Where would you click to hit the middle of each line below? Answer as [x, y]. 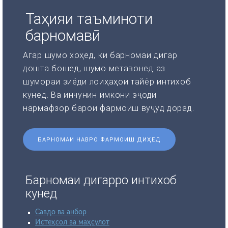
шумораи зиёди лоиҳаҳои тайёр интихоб [107, 81]
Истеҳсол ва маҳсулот [72, 222]
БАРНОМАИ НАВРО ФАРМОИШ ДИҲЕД [99, 139]
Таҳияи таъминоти [89, 18]
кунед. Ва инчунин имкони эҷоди [90, 95]
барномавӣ [63, 35]
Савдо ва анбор [61, 212]
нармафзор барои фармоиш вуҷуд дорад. [109, 108]
